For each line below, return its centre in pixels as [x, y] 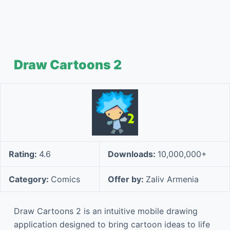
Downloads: [133, 154]
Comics [65, 179]
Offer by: [127, 179]
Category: [30, 179]
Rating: [24, 154]
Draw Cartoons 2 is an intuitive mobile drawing [106, 211]
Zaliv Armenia [172, 179]
